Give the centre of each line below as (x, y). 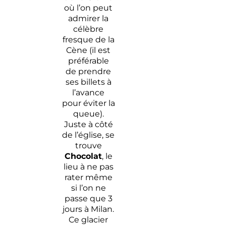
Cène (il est (89, 50)
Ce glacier (89, 219)
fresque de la (88, 39)
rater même (88, 177)
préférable (88, 61)
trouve (88, 145)
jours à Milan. (89, 209)
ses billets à (88, 82)
